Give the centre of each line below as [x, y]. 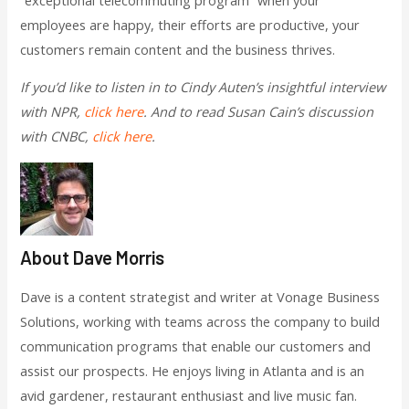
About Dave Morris [93, 258]
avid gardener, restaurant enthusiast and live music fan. [189, 396]
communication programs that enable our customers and [196, 346]
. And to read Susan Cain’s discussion [259, 112]
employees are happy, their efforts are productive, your [190, 24]
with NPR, [52, 112]
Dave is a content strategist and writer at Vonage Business [200, 297]
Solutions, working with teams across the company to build [200, 322]
